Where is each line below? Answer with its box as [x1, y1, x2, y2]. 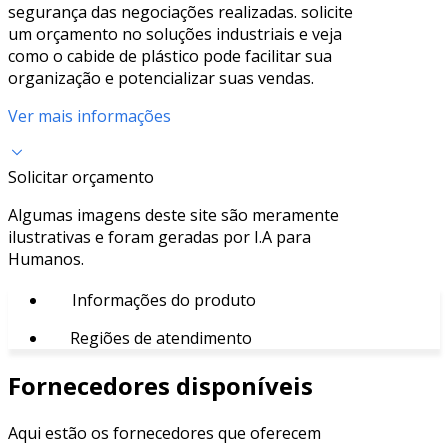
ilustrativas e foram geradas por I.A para [8, 225, 311, 248]
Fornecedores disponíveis [8, 368, 313, 402]
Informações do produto [68, 288, 256, 311]
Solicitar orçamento [8, 165, 154, 188]
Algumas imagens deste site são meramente [8, 203, 339, 226]
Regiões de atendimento [66, 326, 252, 349]
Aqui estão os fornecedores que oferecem [8, 421, 321, 444]
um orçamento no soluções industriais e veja [8, 22, 342, 45]
